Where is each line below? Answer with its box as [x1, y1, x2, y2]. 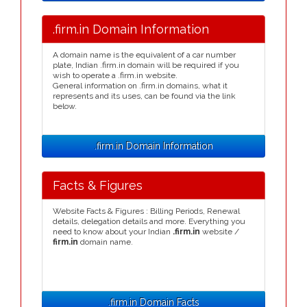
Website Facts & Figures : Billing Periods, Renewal [53, 206, 240, 216]
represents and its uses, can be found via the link [53, 91, 236, 101]
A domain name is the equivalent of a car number [53, 50, 236, 60]
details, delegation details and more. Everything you [53, 217, 245, 226]
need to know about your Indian [53, 227, 173, 236]
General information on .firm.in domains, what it [53, 81, 228, 90]
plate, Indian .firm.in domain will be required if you [53, 60, 239, 70]
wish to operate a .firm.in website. [53, 71, 177, 80]
